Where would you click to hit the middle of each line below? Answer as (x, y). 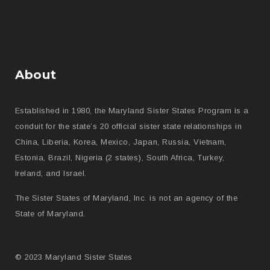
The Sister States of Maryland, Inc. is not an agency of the (127, 198)
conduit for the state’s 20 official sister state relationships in (129, 126)
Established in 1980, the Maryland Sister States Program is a (132, 110)
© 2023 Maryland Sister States (74, 257)
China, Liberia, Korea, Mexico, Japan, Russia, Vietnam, (121, 142)
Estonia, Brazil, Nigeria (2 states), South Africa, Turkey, (120, 157)
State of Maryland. (50, 213)
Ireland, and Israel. (51, 173)
